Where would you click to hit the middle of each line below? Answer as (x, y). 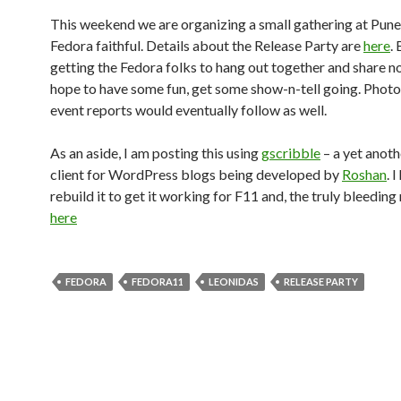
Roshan (364, 174)
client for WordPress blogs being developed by (196, 174)
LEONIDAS (234, 282)
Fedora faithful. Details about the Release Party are (207, 45)
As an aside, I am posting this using (156, 153)
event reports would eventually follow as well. (188, 110)
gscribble (291, 153)
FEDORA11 (158, 282)
